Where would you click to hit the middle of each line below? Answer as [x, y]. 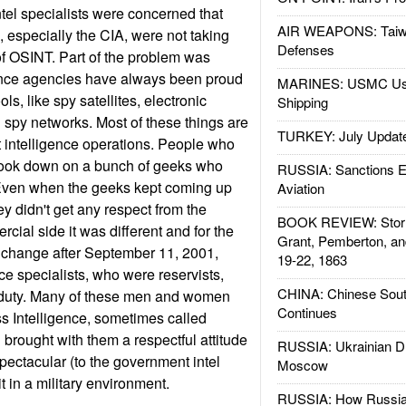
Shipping [302, 102]
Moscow [302, 365]
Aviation [300, 188]
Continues [307, 312]
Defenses [305, 49]
